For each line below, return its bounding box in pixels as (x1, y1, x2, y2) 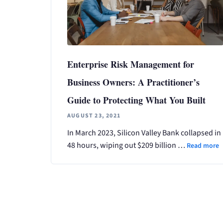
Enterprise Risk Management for (67, 57, 194, 71)
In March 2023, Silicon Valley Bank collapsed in (67, 127, 221, 138)
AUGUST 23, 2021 (67, 111, 120, 120)
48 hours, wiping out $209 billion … (67, 139, 187, 151)
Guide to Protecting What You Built (67, 93, 206, 107)
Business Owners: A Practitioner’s (67, 75, 200, 89)
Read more (187, 140, 219, 151)
